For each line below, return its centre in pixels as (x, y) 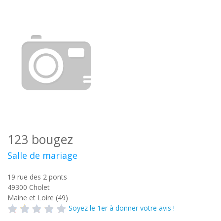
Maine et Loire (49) (38, 198)
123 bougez (40, 139)
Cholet (39, 187)
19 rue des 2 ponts (37, 177)
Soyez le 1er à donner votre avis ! (122, 208)
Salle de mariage (42, 155)
